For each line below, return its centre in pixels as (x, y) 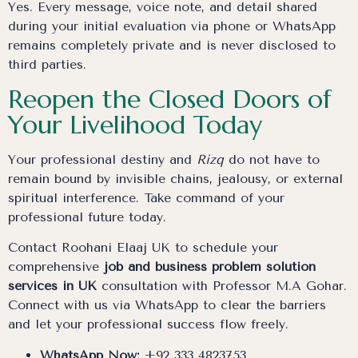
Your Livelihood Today (135, 124)
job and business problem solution (210, 267)
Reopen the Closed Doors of (170, 99)
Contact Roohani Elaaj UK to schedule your (143, 248)
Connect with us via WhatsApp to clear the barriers (167, 305)
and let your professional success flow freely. (148, 324)
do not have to (272, 159)
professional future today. (87, 217)
